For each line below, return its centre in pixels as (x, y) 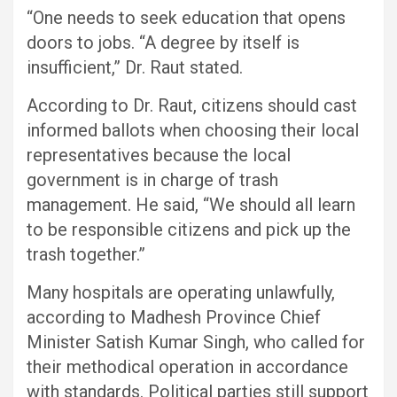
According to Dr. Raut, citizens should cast (192, 105)
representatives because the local (159, 155)
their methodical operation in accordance (187, 366)
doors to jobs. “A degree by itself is (163, 42)
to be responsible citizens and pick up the (189, 229)
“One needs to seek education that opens (186, 17)
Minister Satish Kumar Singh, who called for (196, 342)
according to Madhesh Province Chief (174, 317)
